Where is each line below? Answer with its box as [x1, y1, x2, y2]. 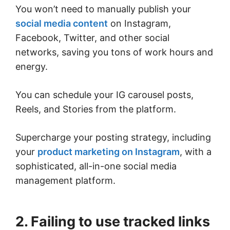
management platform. [15, 175, 116, 186]
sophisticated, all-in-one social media [15, 161, 177, 172]
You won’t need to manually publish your [15, 4, 191, 15]
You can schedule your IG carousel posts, [15, 89, 194, 101]
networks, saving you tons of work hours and [15, 47, 213, 58]
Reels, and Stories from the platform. [15, 104, 179, 115]
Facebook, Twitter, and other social [15, 32, 169, 44]
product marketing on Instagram [37, 146, 180, 158]
